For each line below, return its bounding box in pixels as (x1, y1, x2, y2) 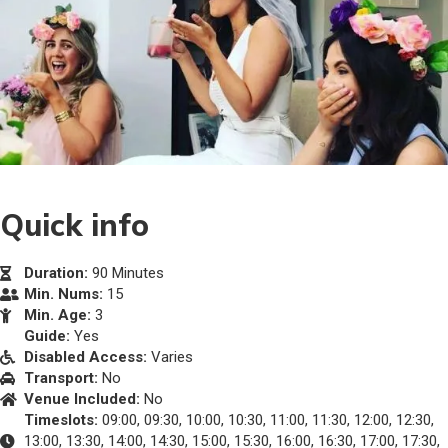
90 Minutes (87, 264, 164, 283)
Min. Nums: (23, 285, 103, 304)
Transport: (23, 369, 98, 388)
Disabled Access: (23, 348, 147, 367)
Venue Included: (23, 390, 140, 409)
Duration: (23, 264, 88, 283)
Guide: (23, 327, 70, 346)
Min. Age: (23, 306, 91, 325)
